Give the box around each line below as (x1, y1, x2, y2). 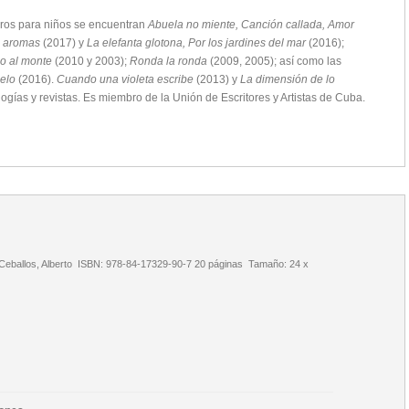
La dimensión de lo (240, 72, 335, 86)
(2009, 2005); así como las (207, 54, 341, 68)
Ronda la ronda (130, 54, 207, 68)
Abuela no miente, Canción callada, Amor (148, 17, 354, 31)
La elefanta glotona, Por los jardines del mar (87, 36, 306, 49)
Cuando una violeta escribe (57, 72, 194, 86)
